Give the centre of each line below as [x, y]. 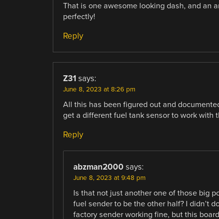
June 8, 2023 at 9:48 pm [109, 178]
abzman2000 [98, 167]
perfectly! [79, 16]
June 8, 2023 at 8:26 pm [99, 89]
